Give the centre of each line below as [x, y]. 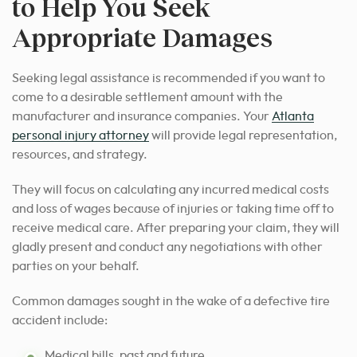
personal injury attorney [80, 135]
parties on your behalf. [76, 266]
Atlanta [293, 116]
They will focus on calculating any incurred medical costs [171, 189]
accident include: [60, 320]
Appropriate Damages [142, 37]
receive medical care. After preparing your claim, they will [176, 228]
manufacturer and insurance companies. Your [142, 116]
